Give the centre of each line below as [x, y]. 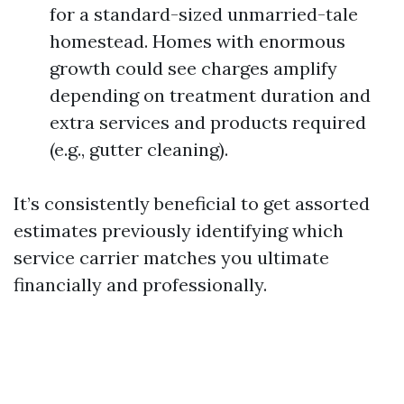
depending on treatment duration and [210, 95]
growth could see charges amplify [193, 68]
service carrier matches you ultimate [171, 257]
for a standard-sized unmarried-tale [204, 14]
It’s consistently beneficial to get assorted [192, 203]
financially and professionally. [140, 285]
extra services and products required [208, 122]
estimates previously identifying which [179, 230]
